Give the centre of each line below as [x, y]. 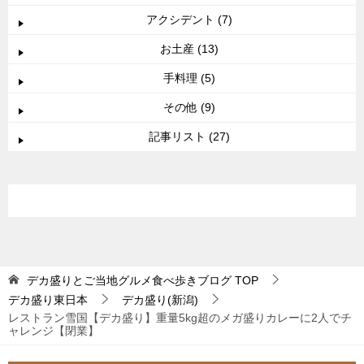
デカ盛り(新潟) [160, 299]
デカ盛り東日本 [48, 299]
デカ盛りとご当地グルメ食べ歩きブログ [129, 280]
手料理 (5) [189, 78]
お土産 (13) [189, 48]
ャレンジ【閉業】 [54, 330]
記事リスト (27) [189, 136]
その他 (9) [189, 107]
